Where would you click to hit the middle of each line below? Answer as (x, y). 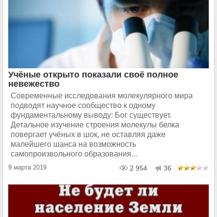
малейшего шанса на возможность (73, 144)
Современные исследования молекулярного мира (102, 96)
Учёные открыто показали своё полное (93, 75)
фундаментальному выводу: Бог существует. (91, 115)
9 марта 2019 (27, 167)
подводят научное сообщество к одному (83, 105)
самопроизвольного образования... (74, 154)
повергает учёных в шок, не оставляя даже (88, 134)
